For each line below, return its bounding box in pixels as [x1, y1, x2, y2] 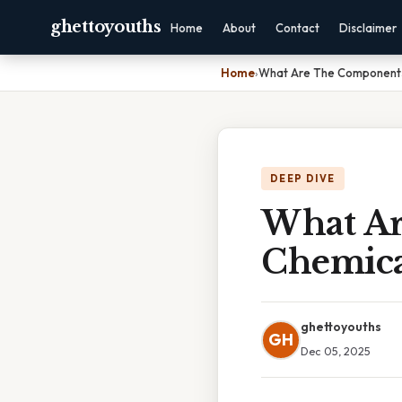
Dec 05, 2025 [301, 344, 371, 358]
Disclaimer [339, 21, 398, 35]
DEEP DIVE [270, 172, 336, 185]
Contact [275, 21, 320, 35]
